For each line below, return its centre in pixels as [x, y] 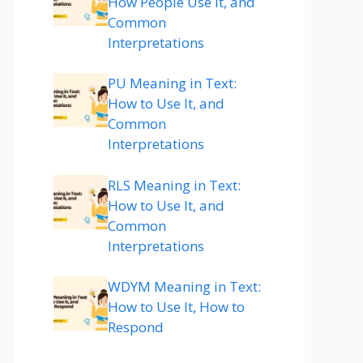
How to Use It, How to [176, 307]
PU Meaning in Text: [172, 83]
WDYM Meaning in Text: [184, 286]
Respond [136, 327]
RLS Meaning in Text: [174, 185]
